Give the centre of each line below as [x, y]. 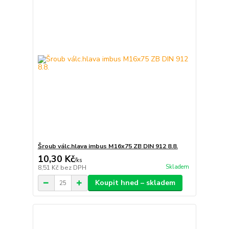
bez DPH [73, 168]
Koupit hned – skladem [135, 183]
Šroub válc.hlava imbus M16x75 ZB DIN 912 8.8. [108, 146]
